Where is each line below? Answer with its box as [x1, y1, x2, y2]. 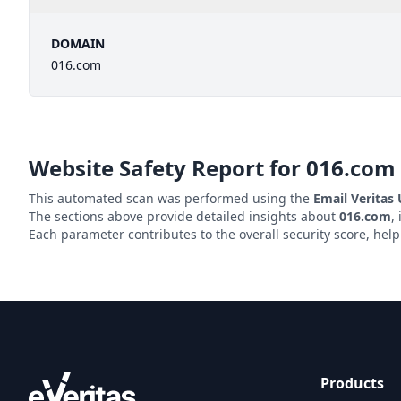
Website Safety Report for [29, 153, 306, 183]
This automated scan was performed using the [29, 190, 313, 207]
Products [320, 373, 384, 393]
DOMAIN [51, 35, 105, 52]
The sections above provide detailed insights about [29, 208, 339, 225]
